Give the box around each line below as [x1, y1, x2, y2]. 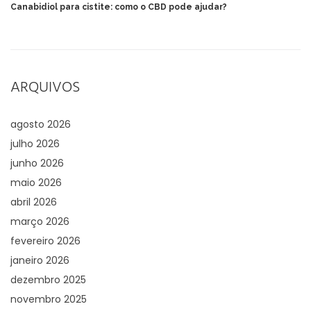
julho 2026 [10, 136, 60, 151]
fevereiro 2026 [10, 233, 81, 248]
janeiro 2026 [10, 253, 69, 267]
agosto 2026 [10, 117, 71, 131]
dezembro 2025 [10, 272, 86, 287]
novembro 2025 [10, 292, 87, 306]
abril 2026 [10, 194, 57, 209]
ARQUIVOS [10, 75, 81, 100]
